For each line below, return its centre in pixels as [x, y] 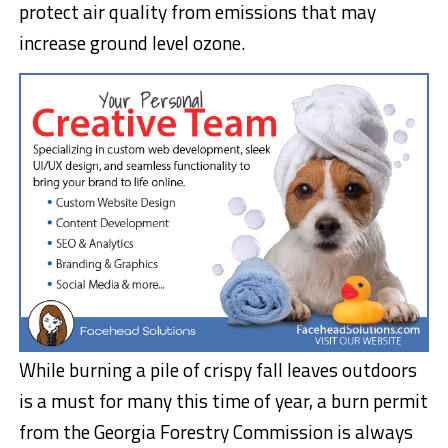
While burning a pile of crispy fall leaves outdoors [217, 370]
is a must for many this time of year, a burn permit [223, 401]
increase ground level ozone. [131, 42]
